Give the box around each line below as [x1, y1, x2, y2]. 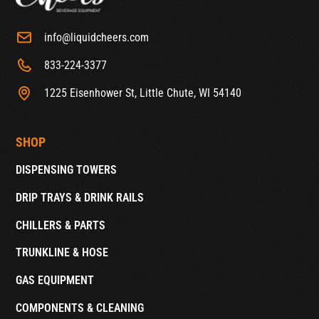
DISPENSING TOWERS [16, 162, 117, 177]
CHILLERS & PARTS [16, 218, 106, 232]
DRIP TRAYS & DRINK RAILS [16, 190, 145, 204]
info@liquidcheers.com [43, 30, 149, 44]
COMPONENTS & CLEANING [16, 300, 145, 315]
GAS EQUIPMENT [16, 273, 95, 287]
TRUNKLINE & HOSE [16, 246, 109, 260]
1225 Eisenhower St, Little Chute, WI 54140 [43, 86, 241, 100]
